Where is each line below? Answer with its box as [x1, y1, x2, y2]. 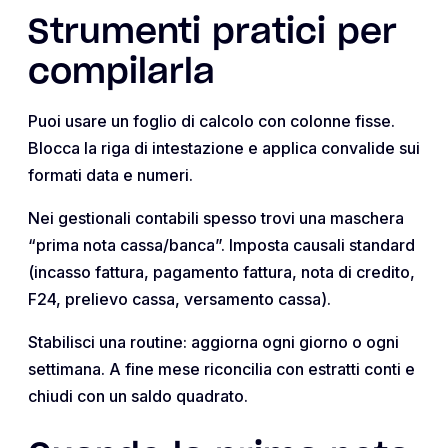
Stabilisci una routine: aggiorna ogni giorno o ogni [28, 331, 399, 352]
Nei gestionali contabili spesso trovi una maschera [28, 207, 404, 228]
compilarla [28, 55, 215, 90]
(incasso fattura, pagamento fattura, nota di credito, [28, 261, 415, 282]
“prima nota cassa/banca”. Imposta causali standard [28, 234, 415, 255]
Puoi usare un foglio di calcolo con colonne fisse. [28, 110, 395, 131]
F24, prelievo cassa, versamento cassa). [28, 288, 331, 309]
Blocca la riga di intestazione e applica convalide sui [28, 137, 420, 158]
